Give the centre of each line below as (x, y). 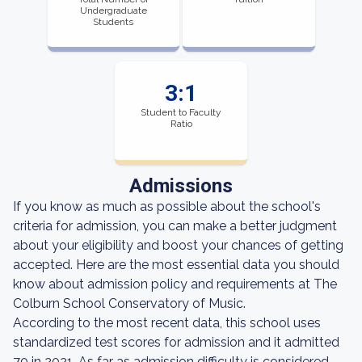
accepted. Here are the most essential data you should (176, 265)
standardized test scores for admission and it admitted (176, 342)
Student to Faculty (181, 112)
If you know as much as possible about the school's (167, 206)
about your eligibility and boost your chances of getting (178, 245)
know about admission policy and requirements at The (175, 284)
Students (114, 22)
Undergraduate (113, 11)
